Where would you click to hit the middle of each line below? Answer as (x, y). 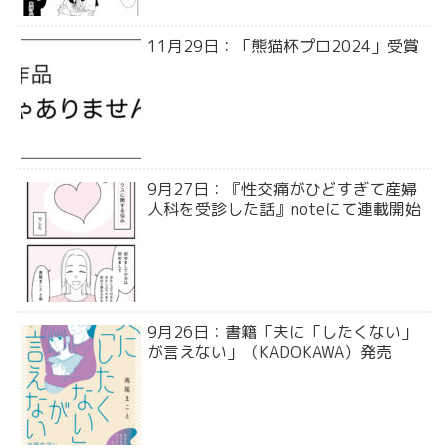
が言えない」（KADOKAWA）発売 (270, 351)
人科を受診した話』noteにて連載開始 (284, 208)
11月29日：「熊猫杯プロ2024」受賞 (283, 45)
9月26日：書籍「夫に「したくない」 (282, 331)
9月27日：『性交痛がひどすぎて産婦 (282, 188)
